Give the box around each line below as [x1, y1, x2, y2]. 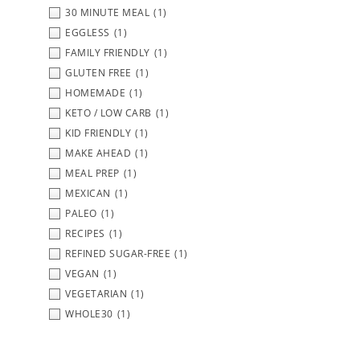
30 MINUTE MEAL [65, 5, 149, 19]
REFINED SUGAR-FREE [65, 246, 170, 260]
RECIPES [65, 226, 105, 240]
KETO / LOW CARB [65, 105, 152, 120]
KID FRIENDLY [65, 125, 131, 140]
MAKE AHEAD [65, 145, 131, 160]
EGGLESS [65, 25, 110, 39]
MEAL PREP [65, 166, 120, 180]
